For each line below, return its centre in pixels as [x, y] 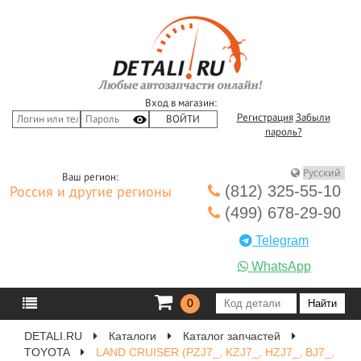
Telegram [280, 241]
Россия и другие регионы [90, 192]
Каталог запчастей [232, 336]
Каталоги [133, 336]
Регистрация [265, 118]
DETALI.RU [53, 336]
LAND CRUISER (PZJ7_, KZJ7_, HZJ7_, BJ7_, [215, 352]
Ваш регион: [90, 177]
